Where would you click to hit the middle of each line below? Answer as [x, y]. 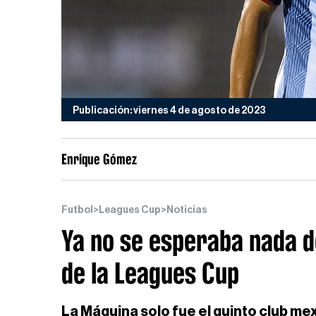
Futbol [77, 210]
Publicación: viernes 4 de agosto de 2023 [169, 111]
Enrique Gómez [99, 159]
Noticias [187, 210]
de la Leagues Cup [150, 273]
